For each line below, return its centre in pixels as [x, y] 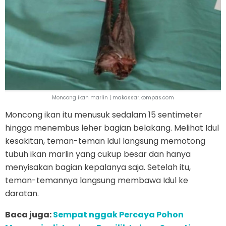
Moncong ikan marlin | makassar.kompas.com [113, 98]
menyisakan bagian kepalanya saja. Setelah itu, [98, 167]
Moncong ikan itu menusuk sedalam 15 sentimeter [104, 115]
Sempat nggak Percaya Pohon [118, 215]
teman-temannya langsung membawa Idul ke [97, 181]
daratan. [22, 194]
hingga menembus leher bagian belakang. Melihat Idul [112, 128]
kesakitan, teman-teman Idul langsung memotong [105, 141]
